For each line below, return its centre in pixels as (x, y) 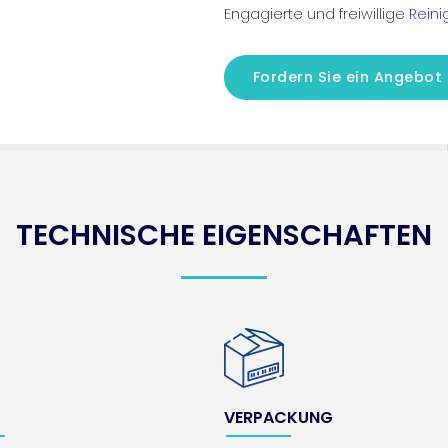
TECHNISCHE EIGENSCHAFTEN (223, 235)
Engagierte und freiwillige (316, 14)
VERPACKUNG (278, 417)
